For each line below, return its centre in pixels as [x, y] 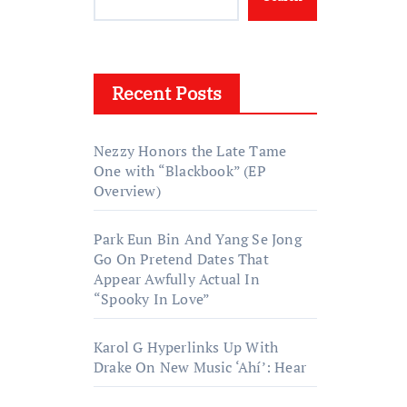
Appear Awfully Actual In [177, 279]
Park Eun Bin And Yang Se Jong [198, 239]
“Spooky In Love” [152, 299]
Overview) [127, 191]
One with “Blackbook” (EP [180, 171]
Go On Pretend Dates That [181, 259]
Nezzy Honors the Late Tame [190, 151]
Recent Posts [167, 93]
